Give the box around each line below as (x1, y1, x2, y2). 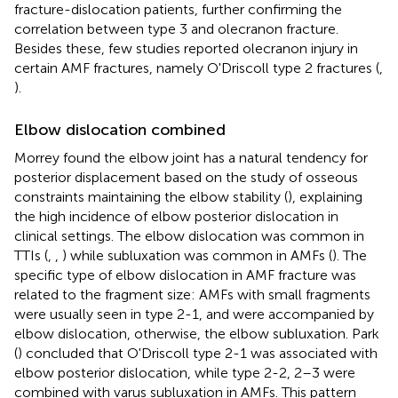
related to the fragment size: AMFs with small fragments (14, 285, 370, 303)
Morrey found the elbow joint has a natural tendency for (14, 148, 368, 166)
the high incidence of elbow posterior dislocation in (14, 207, 338, 225)
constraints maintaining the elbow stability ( (14, 187, 288, 205)
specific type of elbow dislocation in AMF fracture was (14, 266, 356, 283)
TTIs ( (14, 246, 48, 264)
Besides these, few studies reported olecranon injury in (14, 39, 358, 57)
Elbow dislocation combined (14, 119, 226, 139)
